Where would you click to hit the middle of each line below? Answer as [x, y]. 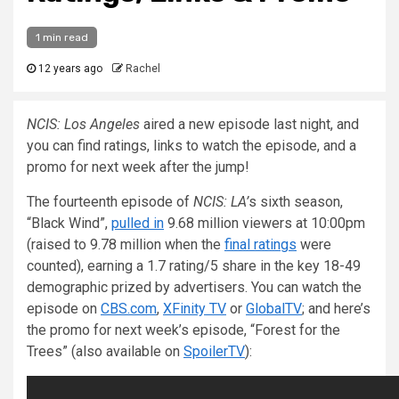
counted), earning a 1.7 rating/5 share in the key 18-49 [194, 266]
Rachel [143, 69]
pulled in [138, 223]
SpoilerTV [214, 351]
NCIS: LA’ [221, 202]
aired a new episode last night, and [249, 124]
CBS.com [129, 309]
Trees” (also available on [105, 351]
